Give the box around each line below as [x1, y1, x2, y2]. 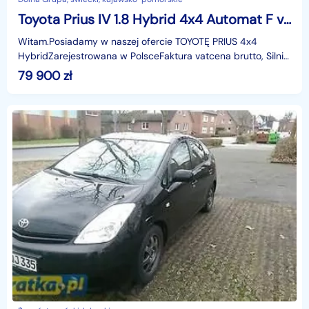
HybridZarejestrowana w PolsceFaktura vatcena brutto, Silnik [18, 50, 288, 63]
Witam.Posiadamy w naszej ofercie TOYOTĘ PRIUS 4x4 [18, 35, 257, 48]
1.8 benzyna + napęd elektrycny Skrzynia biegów [161, 64, 233, 77]
